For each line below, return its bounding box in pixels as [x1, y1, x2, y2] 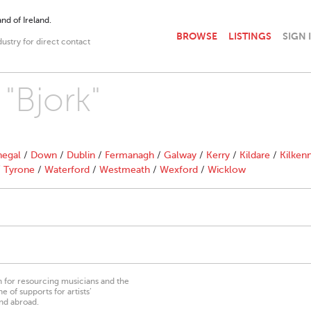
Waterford [44, 165, 90, 175]
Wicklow [208, 165, 246, 175]
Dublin [67, 150, 95, 160]
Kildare [239, 150, 270, 160]
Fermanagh [105, 150, 154, 160]
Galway [164, 150, 196, 160]
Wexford [160, 165, 198, 175]
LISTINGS [228, 30, 271, 42]
